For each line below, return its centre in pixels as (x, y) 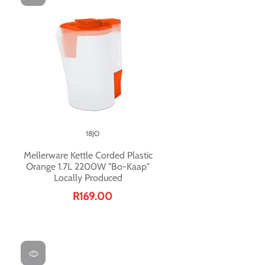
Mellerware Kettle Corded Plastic (88, 156)
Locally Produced (88, 178)
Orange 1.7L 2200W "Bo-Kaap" (88, 167)
